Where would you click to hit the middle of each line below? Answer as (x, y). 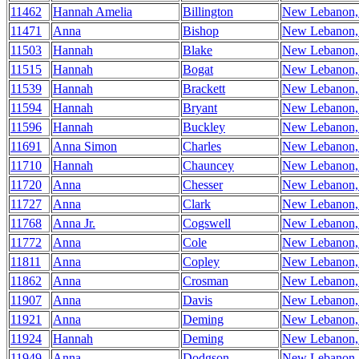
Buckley (204, 127)
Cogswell (207, 223)
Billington (208, 12)
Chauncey (208, 165)
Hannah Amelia (93, 12)
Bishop (201, 31)
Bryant (200, 108)
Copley (201, 262)
